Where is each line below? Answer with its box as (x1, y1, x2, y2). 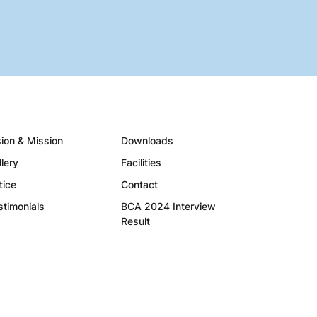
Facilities (121, 156, 161, 168)
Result (121, 215, 150, 227)
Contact (121, 178, 158, 190)
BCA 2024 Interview (121, 200, 216, 212)
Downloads (121, 134, 173, 146)
